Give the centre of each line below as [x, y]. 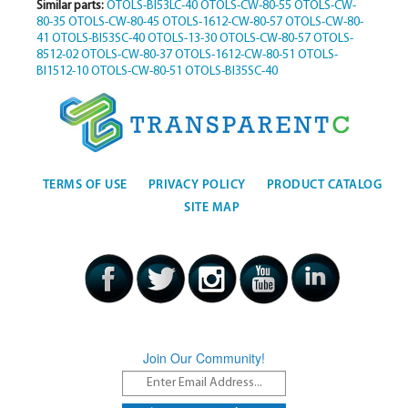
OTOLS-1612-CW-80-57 [222, 23]
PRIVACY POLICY [197, 185]
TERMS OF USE [85, 185]
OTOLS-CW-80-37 [126, 56]
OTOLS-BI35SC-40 [231, 72]
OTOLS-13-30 [182, 39]
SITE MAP [212, 208]
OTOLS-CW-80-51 [136, 72]
